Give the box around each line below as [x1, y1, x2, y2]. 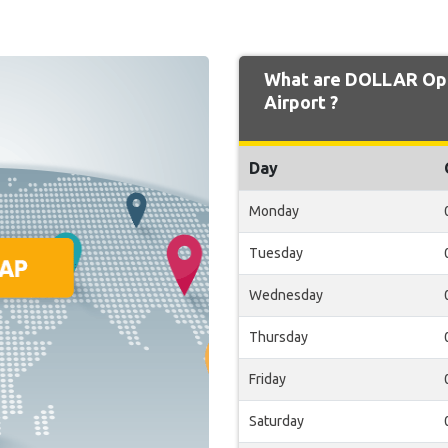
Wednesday [249, 287, 323, 303]
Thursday [249, 329, 308, 345]
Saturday [249, 413, 304, 429]
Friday [249, 371, 286, 387]
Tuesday [249, 245, 303, 261]
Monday [249, 203, 299, 219]
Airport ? [264, 92, 338, 112]
